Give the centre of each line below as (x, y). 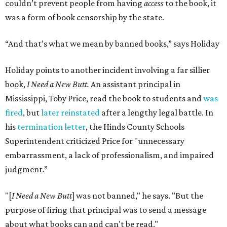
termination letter (51, 127)
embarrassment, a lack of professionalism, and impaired (109, 155)
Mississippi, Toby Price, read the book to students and (104, 98)
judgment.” (26, 169)
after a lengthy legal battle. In (157, 112)
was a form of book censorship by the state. (85, 17)
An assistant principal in (136, 84)
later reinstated (70, 112)
